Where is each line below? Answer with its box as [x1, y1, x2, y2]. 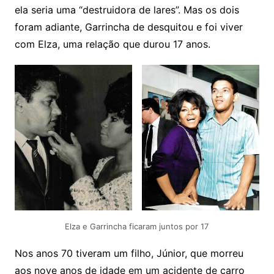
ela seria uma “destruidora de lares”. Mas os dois [14, 4, 239, 17]
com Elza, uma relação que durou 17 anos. [14, 38, 210, 51]
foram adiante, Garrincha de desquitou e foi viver [14, 21, 243, 34]
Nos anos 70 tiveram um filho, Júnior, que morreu [14, 246, 243, 259]
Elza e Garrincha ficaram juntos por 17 [65, 221, 209, 231]
